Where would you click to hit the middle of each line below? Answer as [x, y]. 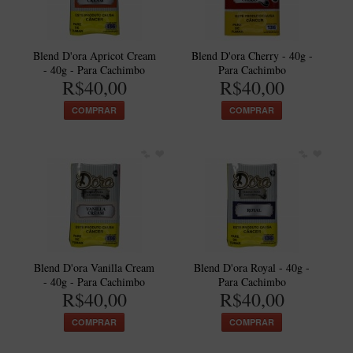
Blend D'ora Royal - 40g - [252, 268]
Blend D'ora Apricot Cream [94, 56]
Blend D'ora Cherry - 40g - [252, 56]
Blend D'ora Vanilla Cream [95, 268]
